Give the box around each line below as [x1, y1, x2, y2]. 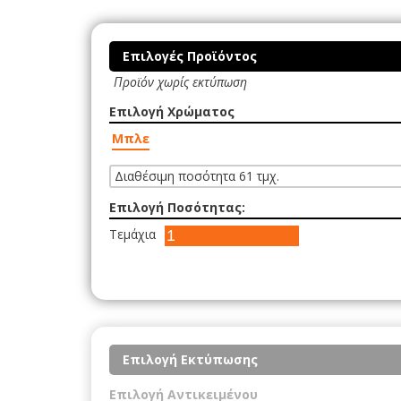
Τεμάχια [109, 226, 156, 243]
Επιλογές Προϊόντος [123, 47, 257, 64]
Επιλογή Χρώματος [109, 103, 235, 120]
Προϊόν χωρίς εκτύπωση [114, 73, 247, 90]
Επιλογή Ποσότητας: [109, 199, 245, 216]
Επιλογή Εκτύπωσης [123, 350, 258, 368]
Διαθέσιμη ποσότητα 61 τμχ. [115, 167, 279, 184]
